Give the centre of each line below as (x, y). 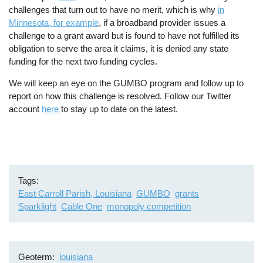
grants (187, 194)
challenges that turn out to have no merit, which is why (114, 9)
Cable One (82, 207)
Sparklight (38, 207)
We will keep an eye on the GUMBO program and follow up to (127, 83)
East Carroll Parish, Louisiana (75, 194)
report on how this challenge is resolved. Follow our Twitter (120, 96)
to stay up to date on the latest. (120, 109)
